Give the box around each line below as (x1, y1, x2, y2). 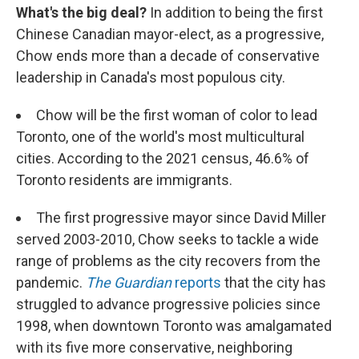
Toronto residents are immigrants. (16, 171, 232, 188)
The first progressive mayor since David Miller (36, 209, 326, 226)
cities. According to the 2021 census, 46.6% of (16, 150, 309, 167)
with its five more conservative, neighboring (16, 339, 292, 356)
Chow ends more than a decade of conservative (16, 47, 320, 64)
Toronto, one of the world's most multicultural (16, 128, 305, 145)
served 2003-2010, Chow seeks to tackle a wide (16, 231, 319, 248)
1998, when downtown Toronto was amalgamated (16, 317, 332, 334)
